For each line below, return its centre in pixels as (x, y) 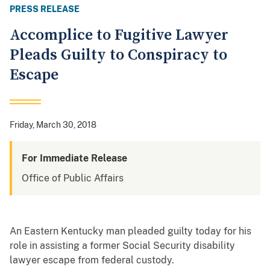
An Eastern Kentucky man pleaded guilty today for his (130, 231)
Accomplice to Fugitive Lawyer (119, 36)
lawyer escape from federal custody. (92, 260)
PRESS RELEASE (45, 9)
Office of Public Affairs (73, 178)
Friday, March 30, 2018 (53, 125)
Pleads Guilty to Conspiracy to (118, 55)
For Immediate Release (74, 159)
